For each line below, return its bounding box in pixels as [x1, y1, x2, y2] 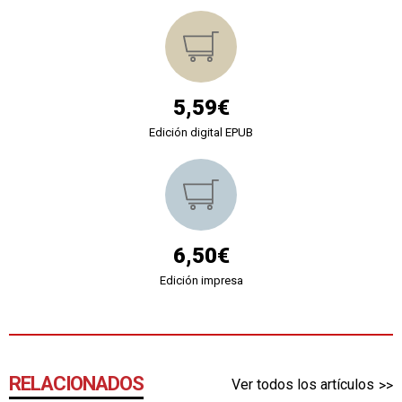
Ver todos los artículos [232, 375, 374, 393]
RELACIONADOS [9, 371, 144, 395]
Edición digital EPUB [149, 125, 253, 139]
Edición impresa [159, 273, 243, 287]
